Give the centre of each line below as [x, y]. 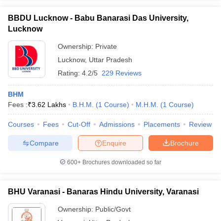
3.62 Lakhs [49, 105]
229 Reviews [122, 73]
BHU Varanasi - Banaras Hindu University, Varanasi [103, 192]
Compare [44, 143]
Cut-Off [79, 124]
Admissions [117, 124]
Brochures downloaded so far [121, 162]
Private [106, 46]
